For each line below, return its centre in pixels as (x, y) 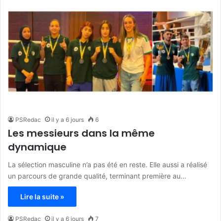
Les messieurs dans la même (81, 133)
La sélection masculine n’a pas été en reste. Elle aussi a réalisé (108, 164)
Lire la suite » (42, 196)
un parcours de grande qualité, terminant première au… (97, 176)
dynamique (37, 147)
